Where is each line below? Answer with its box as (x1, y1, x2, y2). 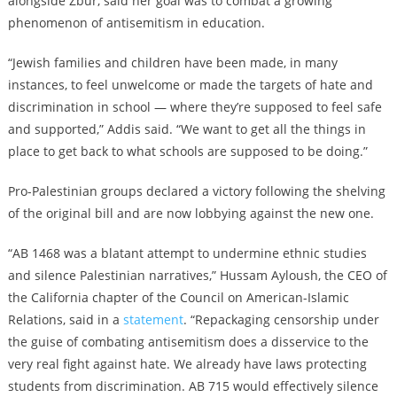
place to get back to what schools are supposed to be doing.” (7, 143, 368, 160)
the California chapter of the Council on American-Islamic (7, 289, 349, 307)
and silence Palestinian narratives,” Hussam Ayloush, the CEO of (7, 267, 387, 284)
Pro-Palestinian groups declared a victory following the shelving (7, 183, 385, 200)
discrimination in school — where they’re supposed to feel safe (7, 98, 382, 116)
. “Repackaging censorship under (183, 311, 379, 329)
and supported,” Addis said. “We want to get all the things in (7, 121, 366, 138)
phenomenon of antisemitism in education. (7, 14, 265, 32)
